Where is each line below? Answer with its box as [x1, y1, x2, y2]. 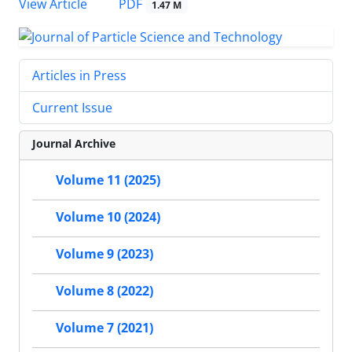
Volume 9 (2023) [56, 245, 153, 263]
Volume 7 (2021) [56, 319, 153, 337]
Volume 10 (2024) [56, 208, 160, 226]
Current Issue [32, 99, 112, 116]
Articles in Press [32, 67, 126, 84]
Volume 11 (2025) [56, 171, 160, 189]
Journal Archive [32, 136, 115, 151]
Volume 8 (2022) [56, 282, 153, 300]
